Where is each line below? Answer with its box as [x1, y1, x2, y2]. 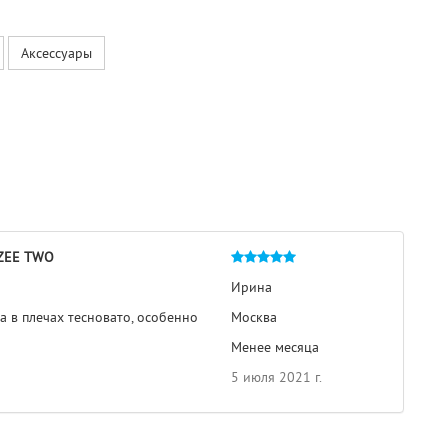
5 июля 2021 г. [231, 368, 322, 386]
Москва [231, 308, 277, 326]
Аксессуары [21, 44, 92, 62]
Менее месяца [231, 338, 319, 356]
